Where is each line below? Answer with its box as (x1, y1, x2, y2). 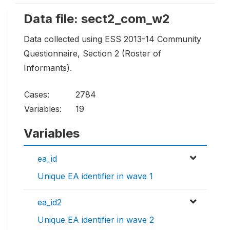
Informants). (24, 62, 72, 73)
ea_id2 (37, 197, 62, 207)
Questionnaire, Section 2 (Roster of (24, 48, 161, 59)
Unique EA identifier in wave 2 (37, 214, 154, 225)
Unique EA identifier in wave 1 (37, 170, 153, 181)
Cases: (24, 89, 49, 100)
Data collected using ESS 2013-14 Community (24, 33, 201, 44)
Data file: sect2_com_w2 (24, 11, 170, 26)
